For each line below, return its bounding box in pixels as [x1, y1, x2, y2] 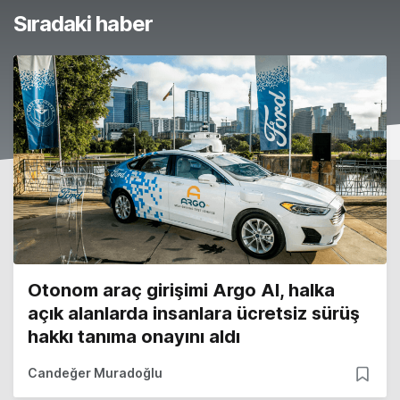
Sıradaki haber [13, 11, 153, 37]
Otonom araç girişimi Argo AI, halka [28, 279, 335, 302]
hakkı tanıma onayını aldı [28, 326, 240, 348]
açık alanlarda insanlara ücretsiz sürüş [28, 303, 360, 325]
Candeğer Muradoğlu [28, 365, 162, 381]
